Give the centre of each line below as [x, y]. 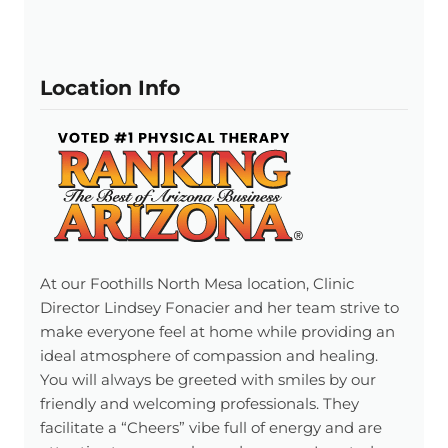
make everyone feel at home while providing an [217, 332]
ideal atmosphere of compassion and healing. [209, 356]
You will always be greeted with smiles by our [208, 380]
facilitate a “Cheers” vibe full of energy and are [211, 428]
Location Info [110, 88]
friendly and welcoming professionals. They [199, 404]
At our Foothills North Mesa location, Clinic [197, 284]
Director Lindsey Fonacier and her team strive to [219, 308]
